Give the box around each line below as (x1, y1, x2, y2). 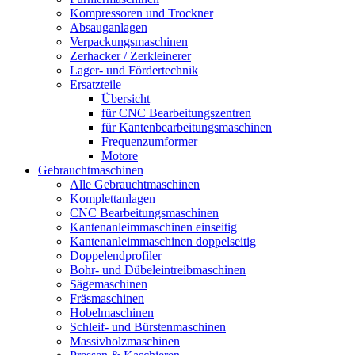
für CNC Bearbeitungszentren (101, 106, 251, 120)
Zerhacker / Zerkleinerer (70, 49, 191, 63)
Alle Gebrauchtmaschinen (70, 177, 200, 191)
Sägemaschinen (70, 277, 147, 291)
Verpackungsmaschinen (70, 35, 188, 48)
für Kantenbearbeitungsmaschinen (101, 120, 272, 134)
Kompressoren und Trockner (70, 6, 213, 20)
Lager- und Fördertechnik (70, 63, 198, 77)
